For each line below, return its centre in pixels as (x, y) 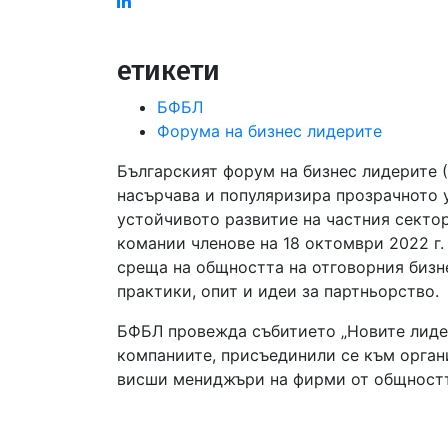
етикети (168, 70)
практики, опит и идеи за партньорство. (278, 291)
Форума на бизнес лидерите (269, 131)
